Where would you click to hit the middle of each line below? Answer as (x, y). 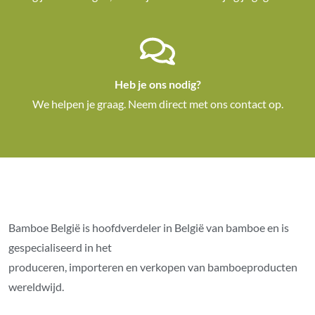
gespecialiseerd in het (60, 247)
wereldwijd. (38, 286)
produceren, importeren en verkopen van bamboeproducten (153, 266)
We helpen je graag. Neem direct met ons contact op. (157, 104)
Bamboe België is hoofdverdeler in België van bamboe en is (149, 227)
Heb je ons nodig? (157, 84)
